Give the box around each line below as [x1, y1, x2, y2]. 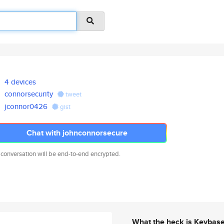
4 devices [4, 76, 36, 87]
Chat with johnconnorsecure [26, 127, 127, 138]
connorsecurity [4, 88, 53, 99]
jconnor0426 [4, 101, 48, 111]
